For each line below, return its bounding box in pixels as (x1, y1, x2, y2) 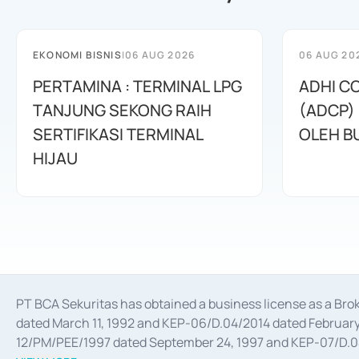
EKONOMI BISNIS (33, 48, 122, 62)
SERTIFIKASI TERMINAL (33, 123, 204, 145)
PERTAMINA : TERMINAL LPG (33, 75, 242, 97)
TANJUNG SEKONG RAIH (33, 99, 212, 121)
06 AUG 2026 (125, 48, 196, 62)
